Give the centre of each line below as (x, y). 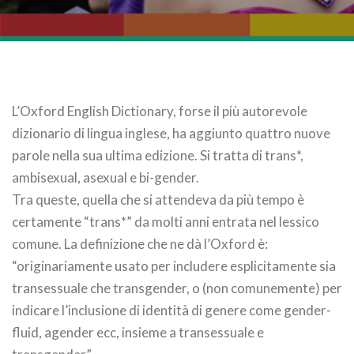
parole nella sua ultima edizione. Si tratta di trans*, (158, 155)
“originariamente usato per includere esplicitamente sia (174, 266)
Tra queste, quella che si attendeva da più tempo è (158, 200)
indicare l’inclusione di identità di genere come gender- (171, 310)
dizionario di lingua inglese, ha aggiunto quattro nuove (171, 133)
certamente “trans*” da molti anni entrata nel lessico (166, 222)
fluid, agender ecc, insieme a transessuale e (138, 332)
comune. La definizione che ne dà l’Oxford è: (140, 244)
